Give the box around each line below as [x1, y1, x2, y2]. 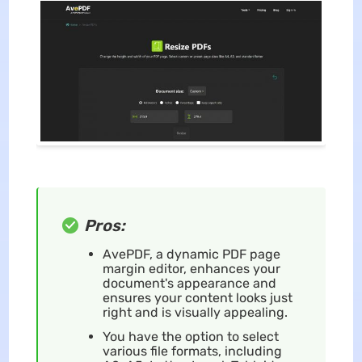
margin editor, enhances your [102, 260, 280, 276]
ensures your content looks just [102, 289, 293, 305]
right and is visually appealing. [102, 304, 294, 320]
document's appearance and [102, 275, 276, 291]
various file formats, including [102, 343, 282, 359]
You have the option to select [102, 328, 279, 344]
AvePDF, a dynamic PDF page [102, 246, 280, 262]
